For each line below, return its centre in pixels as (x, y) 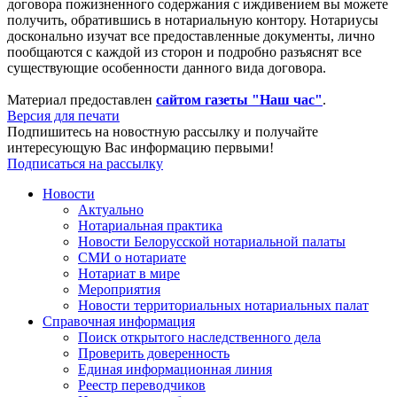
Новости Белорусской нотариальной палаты (212, 242)
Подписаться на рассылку (85, 164)
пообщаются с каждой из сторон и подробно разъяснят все (184, 52)
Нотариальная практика (150, 226)
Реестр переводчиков (142, 385)
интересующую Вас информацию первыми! (140, 148)
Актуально (111, 210)
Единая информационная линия (175, 370)
